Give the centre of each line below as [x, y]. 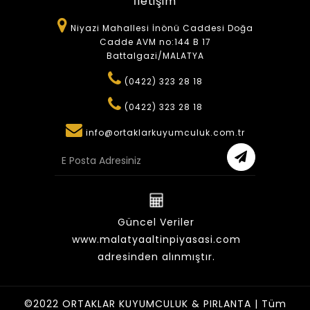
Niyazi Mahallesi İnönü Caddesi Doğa [160, 28]
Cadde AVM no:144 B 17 [155, 42]
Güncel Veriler [156, 222]
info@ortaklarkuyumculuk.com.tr [164, 132]
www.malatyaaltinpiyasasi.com [156, 239]
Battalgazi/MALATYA [155, 55]
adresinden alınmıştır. [156, 256]
